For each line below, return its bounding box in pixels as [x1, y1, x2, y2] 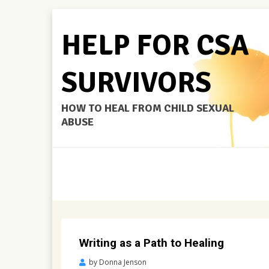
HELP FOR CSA [61, 28, 249, 63]
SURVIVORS [61, 65, 211, 100]
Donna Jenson [99, 257, 147, 267]
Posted [153, 256, 177, 267]
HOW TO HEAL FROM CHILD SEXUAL [61, 101, 234, 115]
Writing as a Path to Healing [79, 236, 224, 250]
